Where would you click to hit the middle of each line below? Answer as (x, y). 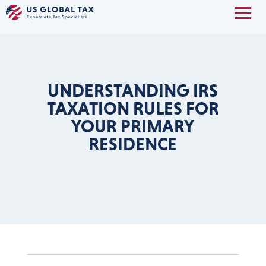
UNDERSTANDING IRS (133, 91)
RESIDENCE (133, 144)
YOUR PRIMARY (133, 126)
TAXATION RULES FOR (133, 108)
